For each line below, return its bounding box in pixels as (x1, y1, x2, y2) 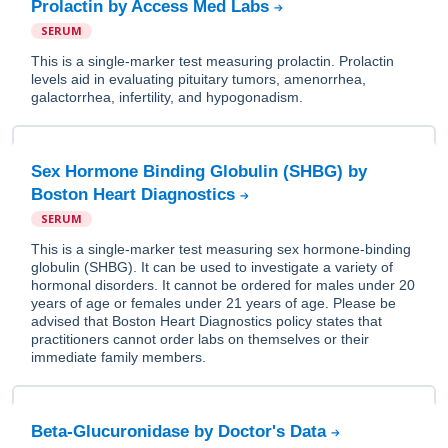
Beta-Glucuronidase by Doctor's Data (31, 422, 331, 441)
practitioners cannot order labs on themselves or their (31, 331, 369, 347)
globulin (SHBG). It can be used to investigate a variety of (31, 259, 393, 275)
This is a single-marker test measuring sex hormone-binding (31, 241, 411, 257)
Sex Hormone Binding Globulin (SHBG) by (31, 162, 367, 181)
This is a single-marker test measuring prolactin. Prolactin (31, 53, 394, 69)
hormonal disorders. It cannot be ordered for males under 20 (31, 277, 415, 293)
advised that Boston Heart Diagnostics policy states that (31, 313, 382, 329)
